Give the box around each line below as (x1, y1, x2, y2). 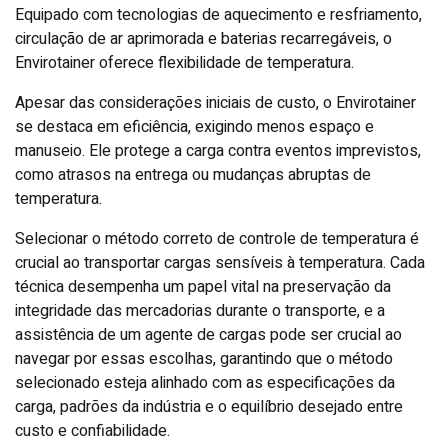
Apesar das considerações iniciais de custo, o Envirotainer (15, 90, 416, 115)
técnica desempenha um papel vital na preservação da (15, 274, 391, 299)
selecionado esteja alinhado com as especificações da (15, 370, 395, 395)
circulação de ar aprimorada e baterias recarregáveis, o (15, 26, 392, 51)
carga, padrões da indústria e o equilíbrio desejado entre (15, 394, 403, 419)
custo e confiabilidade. (15, 418, 170, 443)
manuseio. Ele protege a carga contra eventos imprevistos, (15, 138, 421, 163)
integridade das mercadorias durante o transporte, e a (15, 298, 385, 323)
